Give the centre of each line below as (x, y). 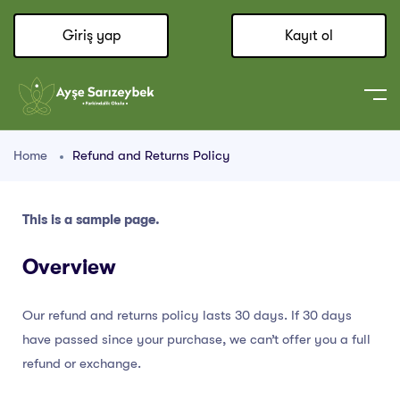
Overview (69, 268)
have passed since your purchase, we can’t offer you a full (196, 340)
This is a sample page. (91, 220)
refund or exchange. (82, 364)
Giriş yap (91, 36)
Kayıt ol (308, 36)
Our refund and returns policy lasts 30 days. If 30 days (187, 316)
